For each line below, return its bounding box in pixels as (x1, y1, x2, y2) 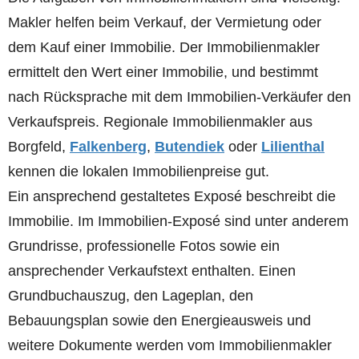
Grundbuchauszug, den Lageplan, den (8, 287, 253, 304)
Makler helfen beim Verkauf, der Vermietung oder (8, 14, 321, 30)
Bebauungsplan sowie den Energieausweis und (8, 312, 311, 329)
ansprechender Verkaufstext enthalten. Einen (8, 262, 296, 279)
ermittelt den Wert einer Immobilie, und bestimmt (8, 63, 318, 80)
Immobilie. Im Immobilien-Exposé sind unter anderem (8, 212, 349, 229)
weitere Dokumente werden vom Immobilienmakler (8, 337, 332, 353)
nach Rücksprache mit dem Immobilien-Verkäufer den (8, 88, 351, 105)
